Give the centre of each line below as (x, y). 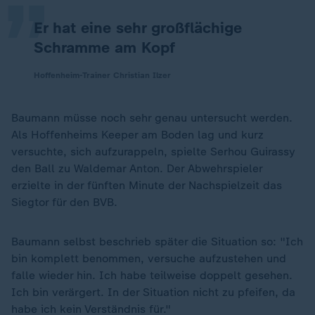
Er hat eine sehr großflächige (138, 28)
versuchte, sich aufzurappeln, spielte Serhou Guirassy (153, 152)
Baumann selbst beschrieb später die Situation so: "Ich (157, 242)
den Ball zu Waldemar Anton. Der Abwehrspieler (137, 168)
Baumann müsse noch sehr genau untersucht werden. (152, 118)
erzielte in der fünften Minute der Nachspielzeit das (147, 185)
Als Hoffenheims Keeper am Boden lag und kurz (137, 135)
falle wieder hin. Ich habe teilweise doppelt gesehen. (152, 275)
